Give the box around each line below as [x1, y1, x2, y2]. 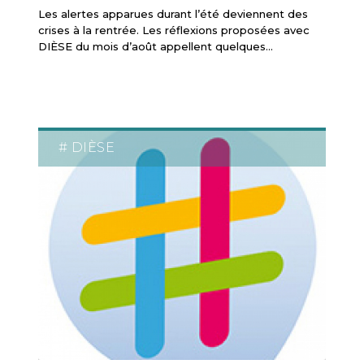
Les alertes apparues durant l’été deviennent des [37, 6, 308, 20]
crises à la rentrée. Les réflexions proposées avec [37, 23, 310, 37]
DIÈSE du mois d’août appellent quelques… [37, 39, 273, 53]
